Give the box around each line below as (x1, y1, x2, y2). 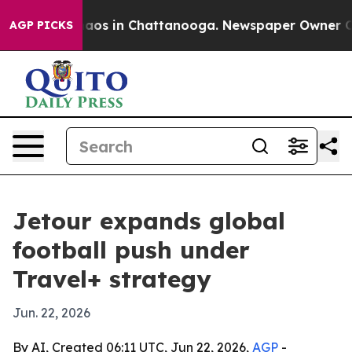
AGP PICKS (9, 18, 73, 32)
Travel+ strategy (13, 264, 211, 294)
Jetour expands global (13, 206, 285, 236)
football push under (13, 235, 250, 265)
